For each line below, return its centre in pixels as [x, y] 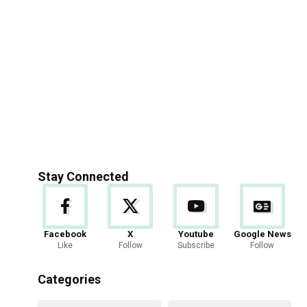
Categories [70, 279]
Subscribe [196, 245]
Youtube [196, 234]
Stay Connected [84, 176]
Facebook [65, 234]
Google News [262, 234]
